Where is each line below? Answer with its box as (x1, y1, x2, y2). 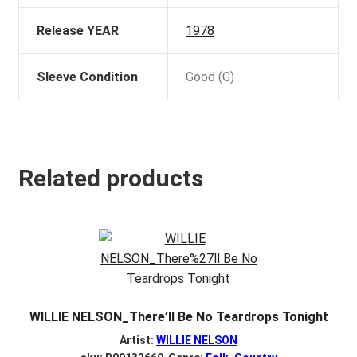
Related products (18, 164, 203, 193)
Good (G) (186, 69, 235, 84)
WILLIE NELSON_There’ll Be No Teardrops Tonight (29, 309, 328, 325)
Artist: (120, 333, 156, 347)
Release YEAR (37, 22, 120, 38)
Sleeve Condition (37, 69, 139, 84)
